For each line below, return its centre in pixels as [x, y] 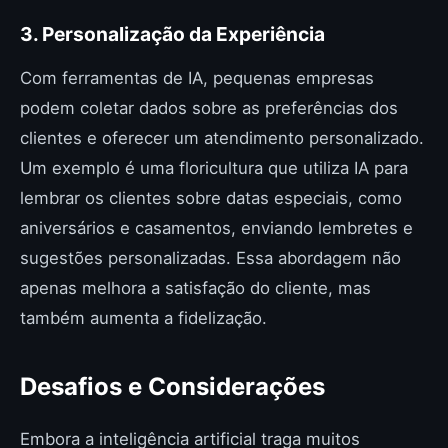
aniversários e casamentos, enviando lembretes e [216, 228]
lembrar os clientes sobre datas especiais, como [211, 198]
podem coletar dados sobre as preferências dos [209, 108]
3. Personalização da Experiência [172, 34]
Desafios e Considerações [172, 386]
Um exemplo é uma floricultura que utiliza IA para [214, 168]
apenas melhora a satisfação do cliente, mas [195, 288]
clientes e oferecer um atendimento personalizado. [222, 138]
